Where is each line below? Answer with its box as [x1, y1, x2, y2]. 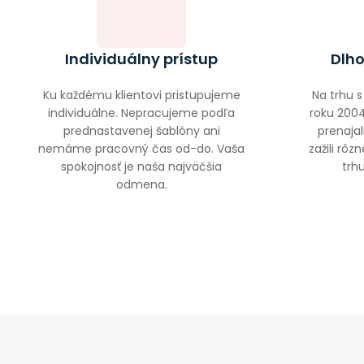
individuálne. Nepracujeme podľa [48, 105, 235, 122]
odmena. [115, 176, 167, 193]
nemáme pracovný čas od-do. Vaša [38, 141, 245, 158]
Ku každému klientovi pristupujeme [42, 87, 240, 104]
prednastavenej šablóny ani [63, 123, 220, 140]
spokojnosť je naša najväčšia [61, 158, 222, 175]
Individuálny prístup [65, 49, 218, 70]
